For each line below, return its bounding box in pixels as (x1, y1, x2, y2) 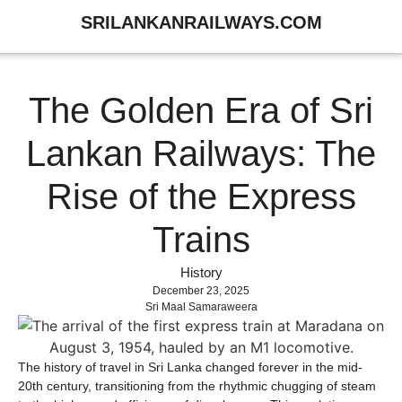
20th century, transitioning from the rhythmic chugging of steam (18, 379, 376, 393)
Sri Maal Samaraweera (144, 301, 258, 313)
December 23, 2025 (153, 284, 249, 297)
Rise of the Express (46, 177, 356, 216)
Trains (152, 220, 250, 259)
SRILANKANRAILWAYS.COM (80, 13, 322, 32)
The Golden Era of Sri (29, 91, 373, 130)
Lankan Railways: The (26, 134, 376, 173)
